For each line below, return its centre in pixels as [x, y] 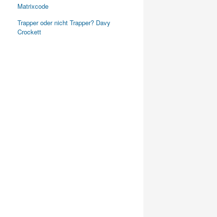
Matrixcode [33, 6]
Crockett [29, 32]
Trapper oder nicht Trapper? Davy [64, 23]
